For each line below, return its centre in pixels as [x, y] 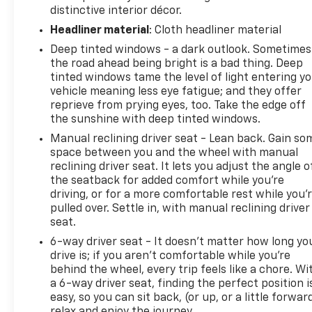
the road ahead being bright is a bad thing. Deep [177, 64]
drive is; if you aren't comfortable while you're [171, 256]
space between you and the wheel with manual [174, 153]
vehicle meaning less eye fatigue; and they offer [176, 92]
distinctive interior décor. [116, 11]
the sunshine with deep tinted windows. [156, 119]
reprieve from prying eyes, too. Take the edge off [178, 106]
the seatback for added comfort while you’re [167, 181]
